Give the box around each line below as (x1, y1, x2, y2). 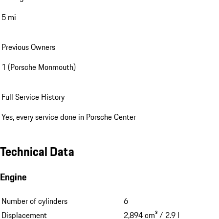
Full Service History (1, 90, 65, 103)
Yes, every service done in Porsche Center (1, 110, 136, 123)
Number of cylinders (1, 195, 67, 207)
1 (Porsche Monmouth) (1, 61, 76, 73)
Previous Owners (1, 41, 55, 53)
